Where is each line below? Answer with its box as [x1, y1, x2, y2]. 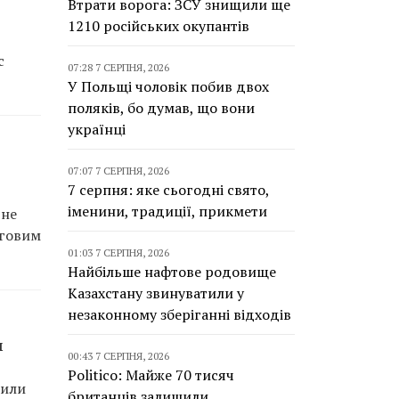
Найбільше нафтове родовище [68, 262, 276, 281]
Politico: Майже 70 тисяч [68, 365, 234, 385]
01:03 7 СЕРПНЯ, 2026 [68, 246, 169, 259]
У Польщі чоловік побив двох [68, 77, 269, 96]
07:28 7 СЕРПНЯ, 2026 [68, 61, 169, 74]
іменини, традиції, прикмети [68, 201, 267, 221]
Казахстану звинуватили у [68, 283, 244, 303]
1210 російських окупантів [68, 16, 249, 36]
